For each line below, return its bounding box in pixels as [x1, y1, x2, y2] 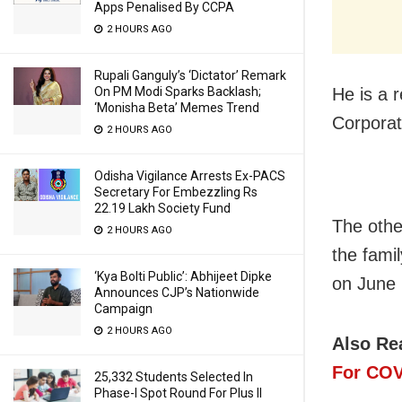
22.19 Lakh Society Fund [94, 201, 231, 215]
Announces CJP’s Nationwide [94, 285, 259, 300]
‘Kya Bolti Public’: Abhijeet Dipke [94, 269, 272, 284]
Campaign [94, 301, 153, 316]
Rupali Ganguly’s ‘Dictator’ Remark [94, 68, 286, 83]
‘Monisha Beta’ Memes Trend [94, 100, 259, 115]
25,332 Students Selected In [94, 370, 253, 384]
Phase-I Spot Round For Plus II [94, 386, 262, 400]
